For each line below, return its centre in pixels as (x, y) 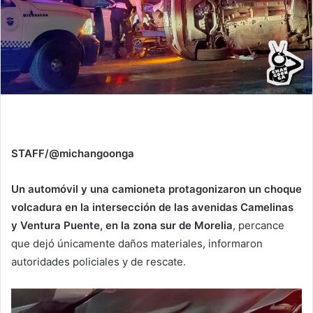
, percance (259, 225)
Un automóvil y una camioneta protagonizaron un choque (156, 189)
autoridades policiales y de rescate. (99, 261)
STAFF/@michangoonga (73, 153)
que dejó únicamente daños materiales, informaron (137, 243)
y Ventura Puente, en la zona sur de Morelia (122, 225)
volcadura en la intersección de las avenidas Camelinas (152, 207)
